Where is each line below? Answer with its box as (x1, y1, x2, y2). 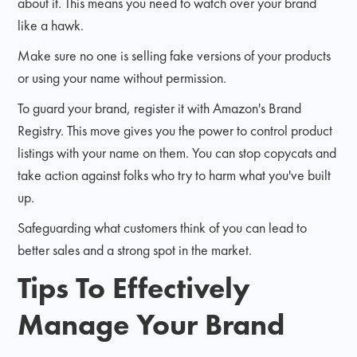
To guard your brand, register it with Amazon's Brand (18, 98, 302, 117)
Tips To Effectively (18, 268, 251, 307)
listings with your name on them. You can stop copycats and (18, 143, 337, 162)
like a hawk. (18, 15, 84, 34)
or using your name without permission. (18, 68, 227, 87)
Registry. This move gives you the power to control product (18, 120, 333, 139)
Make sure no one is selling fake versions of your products (18, 45, 331, 65)
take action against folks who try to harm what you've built (18, 165, 331, 184)
